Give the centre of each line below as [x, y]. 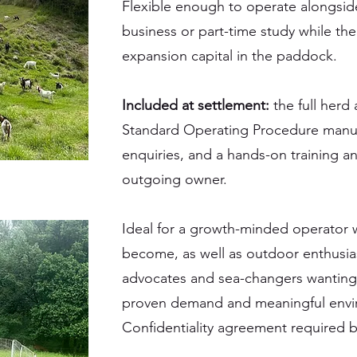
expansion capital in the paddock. [229, 56]
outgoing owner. [175, 179]
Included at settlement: [196, 105]
